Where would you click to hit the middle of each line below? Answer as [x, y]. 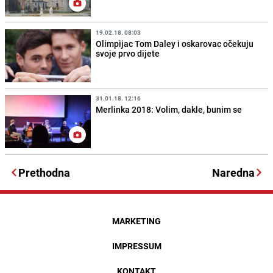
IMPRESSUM [136, 246]
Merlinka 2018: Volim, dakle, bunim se [169, 110]
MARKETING [136, 221]
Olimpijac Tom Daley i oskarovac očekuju [175, 44]
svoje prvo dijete [128, 54]
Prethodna [44, 173]
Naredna [233, 173]
